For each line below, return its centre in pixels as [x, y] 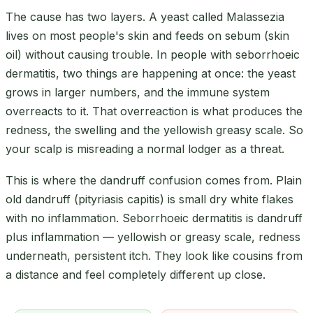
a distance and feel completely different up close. [136, 274]
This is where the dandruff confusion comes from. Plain [154, 180]
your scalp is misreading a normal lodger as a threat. [145, 148]
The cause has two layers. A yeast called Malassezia [145, 16]
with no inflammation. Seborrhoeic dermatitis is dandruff [154, 218]
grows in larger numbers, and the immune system [138, 92]
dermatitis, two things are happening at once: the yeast [151, 73]
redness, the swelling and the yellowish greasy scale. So [154, 130]
